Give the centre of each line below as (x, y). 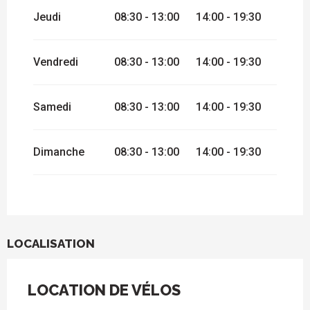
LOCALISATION (51, 244)
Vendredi (56, 62)
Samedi (52, 107)
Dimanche (59, 152)
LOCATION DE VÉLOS (104, 290)
